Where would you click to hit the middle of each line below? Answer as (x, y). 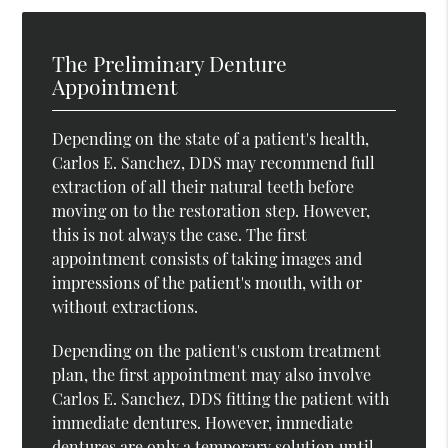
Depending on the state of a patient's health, (211, 138)
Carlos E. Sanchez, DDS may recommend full (214, 162)
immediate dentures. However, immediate (203, 422)
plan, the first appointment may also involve (212, 374)
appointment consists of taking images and (207, 258)
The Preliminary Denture (170, 62)
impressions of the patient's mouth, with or (207, 282)
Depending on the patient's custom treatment (217, 350)
